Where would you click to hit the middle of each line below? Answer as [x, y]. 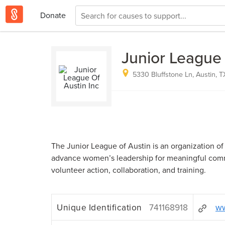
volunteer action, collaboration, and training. [129, 170]
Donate [53, 15]
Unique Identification [99, 207]
